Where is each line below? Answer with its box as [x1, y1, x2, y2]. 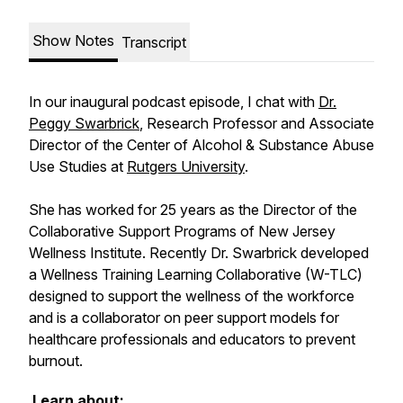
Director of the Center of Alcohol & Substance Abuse [29, 136, 374, 154]
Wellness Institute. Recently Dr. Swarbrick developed [29, 244, 369, 262]
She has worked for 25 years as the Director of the [29, 201, 357, 219]
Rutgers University [127, 157, 245, 175]
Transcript [121, 33, 186, 51]
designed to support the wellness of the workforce [29, 287, 354, 305]
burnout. [29, 352, 83, 370]
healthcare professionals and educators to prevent [29, 330, 355, 348]
